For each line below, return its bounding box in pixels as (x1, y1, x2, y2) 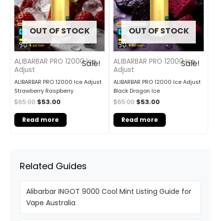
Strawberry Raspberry (14, 87, 74, 95)
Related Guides (20, 160, 87, 173)
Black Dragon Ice (113, 87, 160, 95)
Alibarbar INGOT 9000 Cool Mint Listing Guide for (26, 186, 191, 197)
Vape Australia (26, 198, 75, 208)
